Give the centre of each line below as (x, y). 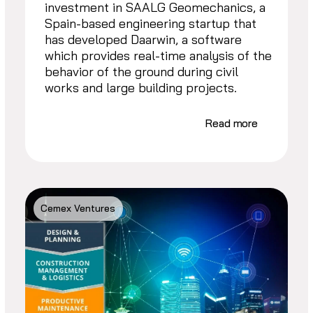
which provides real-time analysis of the (159, 56)
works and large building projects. (141, 88)
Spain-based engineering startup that (151, 24)
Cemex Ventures (78, 208)
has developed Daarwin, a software (144, 40)
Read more (232, 124)
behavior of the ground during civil (142, 72)
